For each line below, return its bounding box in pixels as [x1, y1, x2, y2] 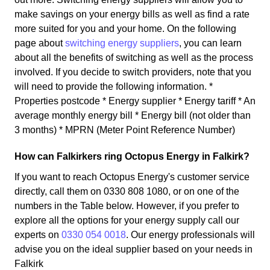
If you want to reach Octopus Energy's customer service [14, 171, 250, 182]
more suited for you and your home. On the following [14, 23, 236, 34]
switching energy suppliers [65, 37, 179, 48]
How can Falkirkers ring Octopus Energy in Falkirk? [14, 151, 250, 162]
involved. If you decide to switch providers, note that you [14, 66, 251, 77]
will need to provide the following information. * [14, 81, 213, 92]
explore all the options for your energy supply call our [14, 215, 239, 225]
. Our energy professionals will [126, 229, 255, 240]
